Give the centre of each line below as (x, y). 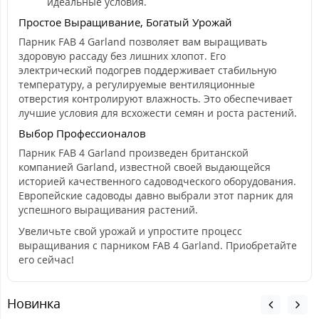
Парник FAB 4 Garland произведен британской (134, 153)
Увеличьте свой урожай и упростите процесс (130, 231)
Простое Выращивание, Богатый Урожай (125, 22)
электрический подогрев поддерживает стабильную (148, 70)
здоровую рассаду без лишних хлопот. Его (122, 56)
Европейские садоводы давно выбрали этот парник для (156, 195)
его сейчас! (46, 260)
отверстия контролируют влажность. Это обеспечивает (156, 99)
